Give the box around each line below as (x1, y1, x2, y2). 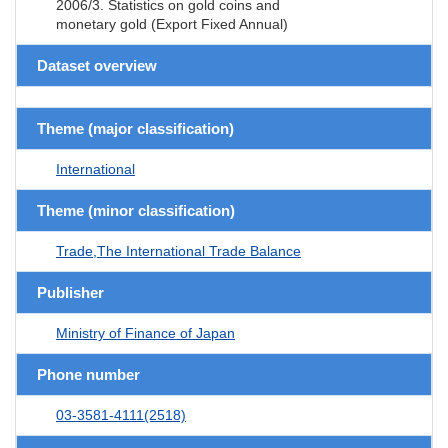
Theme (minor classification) (37, 201, 235, 219)
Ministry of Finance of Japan (56, 324, 235, 341)
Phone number (37, 365, 140, 383)
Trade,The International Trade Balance (56, 242, 301, 259)
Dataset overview (37, 56, 157, 74)
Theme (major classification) (37, 119, 234, 137)
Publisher (37, 283, 104, 301)
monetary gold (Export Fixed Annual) (56, 15, 288, 32)
